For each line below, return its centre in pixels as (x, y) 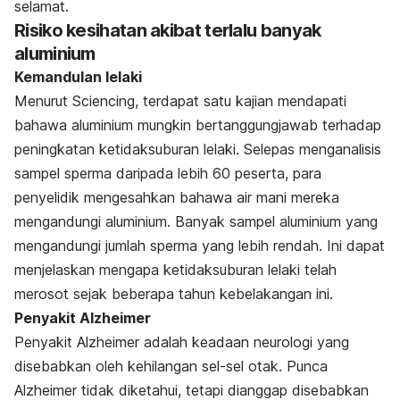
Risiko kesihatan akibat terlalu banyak (168, 31)
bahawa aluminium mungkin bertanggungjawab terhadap (198, 125)
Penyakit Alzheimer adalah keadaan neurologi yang (182, 342)
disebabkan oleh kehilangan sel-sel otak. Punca (171, 367)
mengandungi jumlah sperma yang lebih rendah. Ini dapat (200, 246)
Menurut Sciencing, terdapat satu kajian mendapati (180, 101)
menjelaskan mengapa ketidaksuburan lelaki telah (175, 270)
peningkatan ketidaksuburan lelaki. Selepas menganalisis (198, 150)
